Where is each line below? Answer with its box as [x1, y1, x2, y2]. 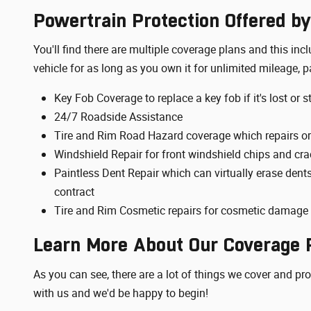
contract [54, 185, 94, 199]
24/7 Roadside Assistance [54, 110, 183, 124]
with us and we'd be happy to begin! [33, 286, 208, 300]
